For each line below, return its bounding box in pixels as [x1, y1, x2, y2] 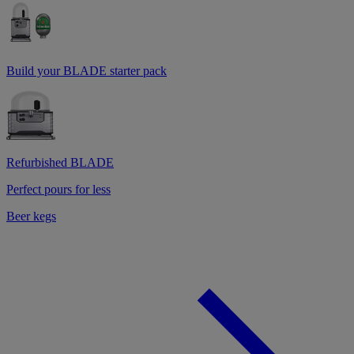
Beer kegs [6, 209, 56, 223]
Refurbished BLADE [6, 155, 114, 169]
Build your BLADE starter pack [6, 63, 167, 77]
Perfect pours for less [6, 182, 111, 196]
